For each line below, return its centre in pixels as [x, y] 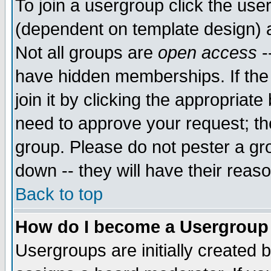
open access [207, 53]
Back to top [59, 194]
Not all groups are [87, 53]
